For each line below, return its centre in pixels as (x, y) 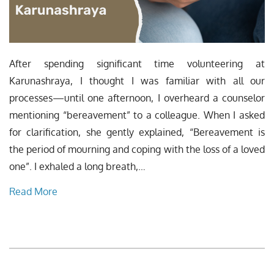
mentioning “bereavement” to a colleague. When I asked (137, 115)
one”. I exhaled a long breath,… (77, 167)
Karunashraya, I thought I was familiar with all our (137, 81)
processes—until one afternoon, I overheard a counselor (137, 98)
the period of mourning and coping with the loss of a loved (137, 150)
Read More (33, 192)
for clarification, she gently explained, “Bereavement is (137, 132)
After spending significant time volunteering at (137, 64)
